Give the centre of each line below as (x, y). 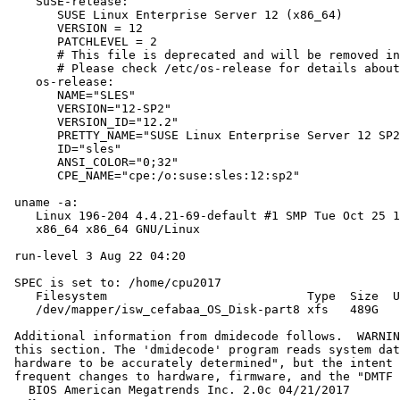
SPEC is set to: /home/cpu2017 (114, 283)
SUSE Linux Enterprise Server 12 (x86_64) (175, 15)
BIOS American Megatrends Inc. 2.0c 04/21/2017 (179, 390)
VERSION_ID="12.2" (93, 122)
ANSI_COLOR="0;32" (93, 162)
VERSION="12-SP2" (89, 109)
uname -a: (43, 203)
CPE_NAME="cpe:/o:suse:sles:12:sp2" (154, 176)
